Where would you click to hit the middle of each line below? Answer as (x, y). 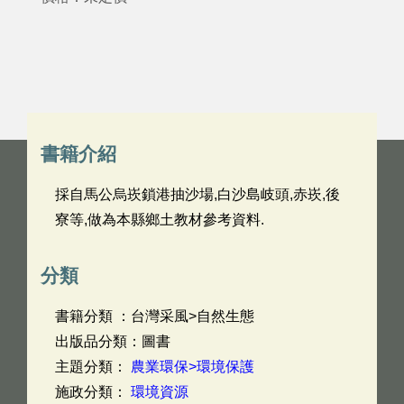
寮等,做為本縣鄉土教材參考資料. (160, 220)
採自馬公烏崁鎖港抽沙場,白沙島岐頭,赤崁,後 (197, 194)
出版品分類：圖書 (113, 341)
